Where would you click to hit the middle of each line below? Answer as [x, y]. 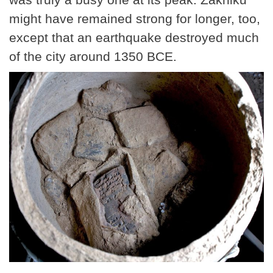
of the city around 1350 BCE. [93, 56]
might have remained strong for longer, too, [135, 18]
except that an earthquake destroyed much [134, 37]
